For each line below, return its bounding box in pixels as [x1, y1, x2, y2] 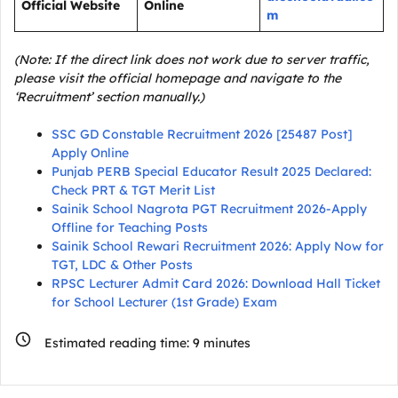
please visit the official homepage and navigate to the [14, 70, 341, 86]
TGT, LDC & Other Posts [52, 257, 193, 273]
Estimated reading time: [44, 334, 193, 351]
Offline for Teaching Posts [52, 219, 208, 235]
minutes [200, 334, 251, 351]
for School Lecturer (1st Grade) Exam [52, 294, 277, 310]
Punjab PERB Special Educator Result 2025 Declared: [52, 163, 371, 179]
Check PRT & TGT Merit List [52, 182, 215, 198]
